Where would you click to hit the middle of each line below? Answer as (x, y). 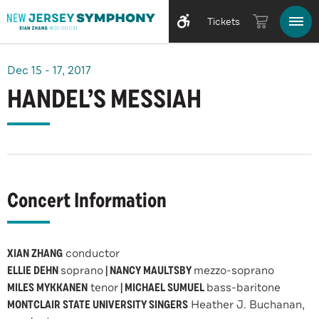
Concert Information (87, 200)
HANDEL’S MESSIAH (104, 99)
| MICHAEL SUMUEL (162, 288)
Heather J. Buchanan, (246, 305)
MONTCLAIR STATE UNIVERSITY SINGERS (98, 305)
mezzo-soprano (234, 271)
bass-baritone (244, 288)
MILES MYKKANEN (47, 288)
